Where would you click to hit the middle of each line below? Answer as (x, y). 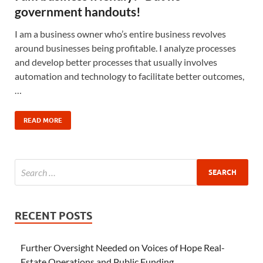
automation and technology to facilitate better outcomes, (129, 76)
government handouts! (78, 12)
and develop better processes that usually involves (116, 62)
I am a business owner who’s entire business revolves (120, 34)
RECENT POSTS (53, 216)
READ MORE (43, 121)
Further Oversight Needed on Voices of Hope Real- (123, 248)
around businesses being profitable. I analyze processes (125, 48)
